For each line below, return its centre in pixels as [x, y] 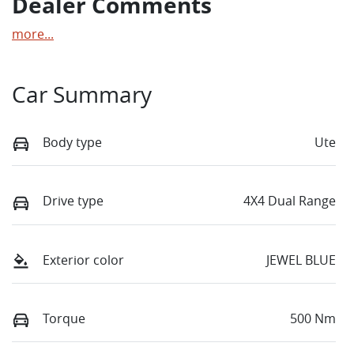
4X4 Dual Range [290, 201]
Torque [64, 318]
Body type [72, 143]
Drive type [73, 201]
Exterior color [83, 260]
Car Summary [82, 95]
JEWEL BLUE [301, 260]
